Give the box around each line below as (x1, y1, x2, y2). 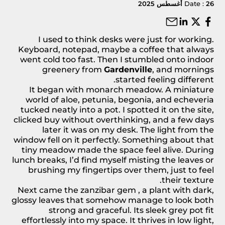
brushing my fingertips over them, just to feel (28, 165, 214, 175)
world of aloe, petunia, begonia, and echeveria (26, 94, 214, 104)
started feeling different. (116, 74, 214, 84)
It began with (29, 84, 86, 94)
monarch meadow (86, 84, 161, 94)
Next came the (18, 185, 80, 195)
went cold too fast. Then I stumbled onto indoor (20, 54, 214, 64)
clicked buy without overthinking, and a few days (14, 115, 214, 125)
